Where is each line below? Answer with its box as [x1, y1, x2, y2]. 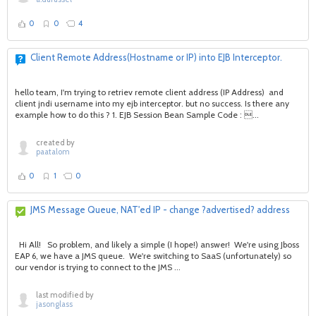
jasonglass [36, 299, 73, 309]
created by [36, 138, 75, 147]
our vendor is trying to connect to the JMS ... [15, 262, 181, 272]
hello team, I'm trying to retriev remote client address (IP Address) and [15, 87, 284, 97]
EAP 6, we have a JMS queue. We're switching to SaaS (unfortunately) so [15, 250, 291, 261]
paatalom [36, 147, 70, 157]
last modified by [36, 290, 94, 300]
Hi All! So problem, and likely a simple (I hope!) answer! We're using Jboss [15, 239, 299, 250]
